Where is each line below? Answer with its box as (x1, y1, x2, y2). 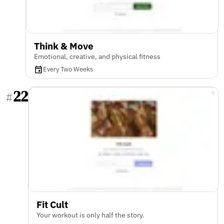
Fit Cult (36, 197, 68, 210)
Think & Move (34, 39, 93, 52)
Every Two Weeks (43, 65, 93, 74)
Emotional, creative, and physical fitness (34, 52, 160, 61)
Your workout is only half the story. (36, 210, 144, 219)
